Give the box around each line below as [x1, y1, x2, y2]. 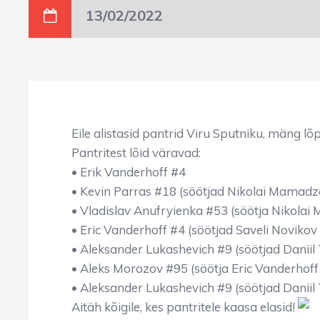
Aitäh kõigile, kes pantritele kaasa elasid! [71, 299, 298, 314]
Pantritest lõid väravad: [71, 145, 201, 160]
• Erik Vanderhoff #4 [71, 164, 186, 179]
